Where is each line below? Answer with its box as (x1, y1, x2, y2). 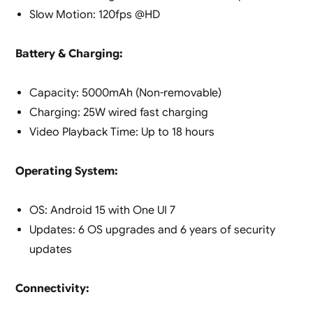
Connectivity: (15, 282, 89, 296)
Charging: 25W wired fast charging (29, 105, 208, 120)
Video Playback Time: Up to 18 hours (29, 125, 214, 140)
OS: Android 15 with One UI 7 (29, 203, 175, 218)
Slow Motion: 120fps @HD (29, 8, 160, 22)
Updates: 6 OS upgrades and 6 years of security (29, 223, 275, 238)
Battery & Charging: (15, 47, 123, 61)
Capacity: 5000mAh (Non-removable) (29, 86, 221, 101)
